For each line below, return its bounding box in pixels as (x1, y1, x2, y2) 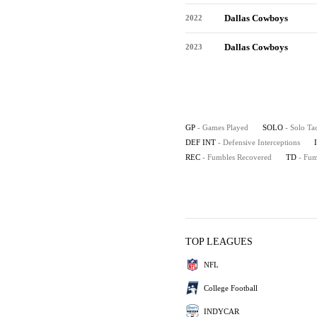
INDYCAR (204, 306, 239, 316)
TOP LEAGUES (185, 236, 253, 247)
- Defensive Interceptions (218, 138, 300, 146)
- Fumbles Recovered (202, 153, 272, 161)
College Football (204, 283, 258, 292)
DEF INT (185, 138, 216, 146)
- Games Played (197, 123, 248, 132)
